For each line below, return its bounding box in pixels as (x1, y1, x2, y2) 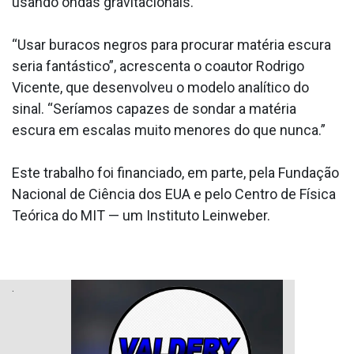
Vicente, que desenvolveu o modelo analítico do (12, 79, 309, 96)
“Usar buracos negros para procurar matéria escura (12, 36, 331, 54)
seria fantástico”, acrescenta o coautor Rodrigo (12, 58, 304, 75)
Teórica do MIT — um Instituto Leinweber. (12, 207, 270, 224)
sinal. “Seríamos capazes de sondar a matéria (12, 100, 296, 118)
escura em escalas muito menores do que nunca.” (12, 122, 326, 139)
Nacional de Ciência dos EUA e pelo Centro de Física (12, 186, 336, 203)
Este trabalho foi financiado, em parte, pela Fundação (12, 164, 339, 182)
